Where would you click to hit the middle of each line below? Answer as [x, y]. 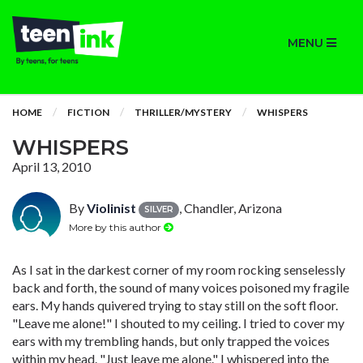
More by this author [116, 227]
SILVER [159, 209]
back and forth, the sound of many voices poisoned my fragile [181, 287]
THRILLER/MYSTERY [183, 112]
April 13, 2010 [51, 167]
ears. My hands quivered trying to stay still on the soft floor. [175, 305]
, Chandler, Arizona [231, 208]
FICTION [88, 112]
